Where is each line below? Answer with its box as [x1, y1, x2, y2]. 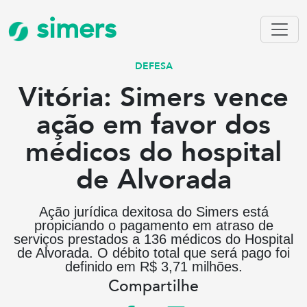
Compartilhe [108, 275, 199, 297]
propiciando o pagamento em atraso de [34, 218, 273, 233]
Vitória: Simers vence [19, 79, 288, 116]
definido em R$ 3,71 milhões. [64, 259, 243, 274]
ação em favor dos [36, 106, 271, 144]
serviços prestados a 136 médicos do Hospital [14, 232, 293, 247]
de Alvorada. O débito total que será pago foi [17, 245, 290, 260]
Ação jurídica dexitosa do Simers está [38, 204, 269, 219]
